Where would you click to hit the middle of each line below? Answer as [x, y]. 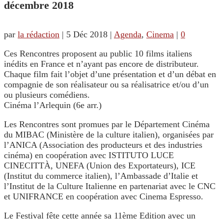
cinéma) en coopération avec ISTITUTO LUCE [89, 155]
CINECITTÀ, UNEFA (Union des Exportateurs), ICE [100, 166]
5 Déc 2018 [87, 35]
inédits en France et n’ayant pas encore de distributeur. [101, 64]
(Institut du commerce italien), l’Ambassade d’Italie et [101, 176]
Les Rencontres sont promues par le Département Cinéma [107, 124]
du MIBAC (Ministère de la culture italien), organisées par [109, 135]
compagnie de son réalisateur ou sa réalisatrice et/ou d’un [106, 85]
